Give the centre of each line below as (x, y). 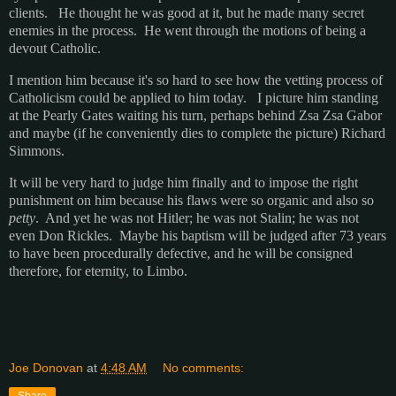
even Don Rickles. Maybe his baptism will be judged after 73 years (198, 236)
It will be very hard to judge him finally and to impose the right (183, 183)
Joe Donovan (46, 367)
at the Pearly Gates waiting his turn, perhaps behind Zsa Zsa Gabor (195, 116)
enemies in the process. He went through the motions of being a (187, 31)
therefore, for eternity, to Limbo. (98, 271)
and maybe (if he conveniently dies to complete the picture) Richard (197, 133)
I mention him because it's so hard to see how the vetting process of (196, 80)
